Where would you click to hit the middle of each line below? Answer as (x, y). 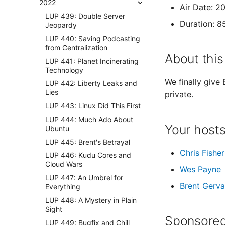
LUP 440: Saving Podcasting (93, 38)
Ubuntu (57, 128)
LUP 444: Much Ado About (89, 119)
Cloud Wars (64, 164)
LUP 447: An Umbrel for (84, 178)
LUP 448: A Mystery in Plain (91, 200)
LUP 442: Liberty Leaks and (91, 83)
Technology (64, 70)
